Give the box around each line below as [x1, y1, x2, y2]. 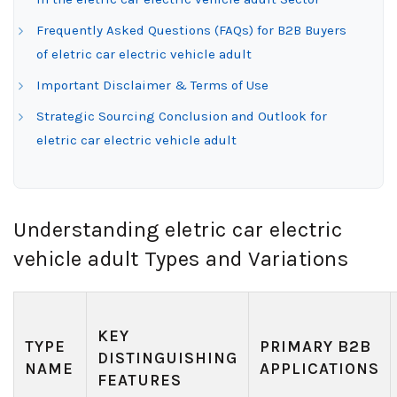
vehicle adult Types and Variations [13, 246, 348, 271]
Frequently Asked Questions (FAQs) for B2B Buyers [36, 22, 346, 38]
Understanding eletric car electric [13, 217, 342, 242]
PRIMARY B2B [260, 337, 371, 356]
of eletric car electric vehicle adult [36, 46, 252, 62]
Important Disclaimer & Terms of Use [36, 77, 269, 93]
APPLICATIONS [260, 359, 379, 378]
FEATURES [97, 370, 182, 390]
